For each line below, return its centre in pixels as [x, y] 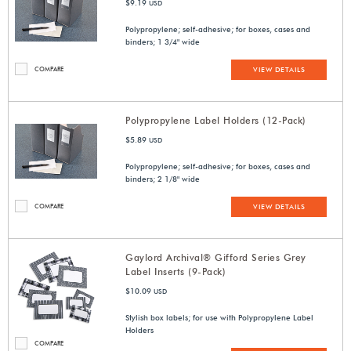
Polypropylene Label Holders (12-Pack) [216, 121]
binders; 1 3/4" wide [163, 42]
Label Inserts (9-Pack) [176, 272]
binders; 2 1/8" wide [163, 179]
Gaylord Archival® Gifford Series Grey [216, 258]
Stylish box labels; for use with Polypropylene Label [220, 318]
